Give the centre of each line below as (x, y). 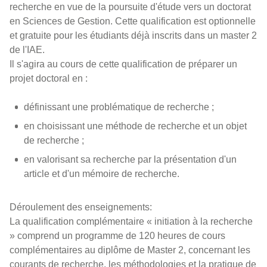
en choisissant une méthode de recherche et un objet (135, 126)
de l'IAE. (27, 50)
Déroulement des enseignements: (81, 207)
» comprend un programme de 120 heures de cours (117, 236)
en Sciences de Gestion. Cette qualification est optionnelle (133, 21)
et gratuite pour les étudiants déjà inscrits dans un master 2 (133, 35)
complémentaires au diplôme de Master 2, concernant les (130, 250)
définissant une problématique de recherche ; (119, 107)
